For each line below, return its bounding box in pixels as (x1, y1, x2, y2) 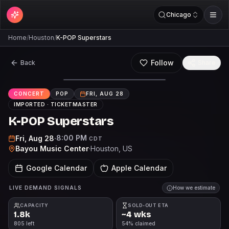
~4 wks (122, 210, 151, 219)
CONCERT (14, 90, 44, 97)
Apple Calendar (111, 164, 167, 172)
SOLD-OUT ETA (128, 202, 169, 208)
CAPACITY (20, 202, 49, 208)
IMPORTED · (14, 101, 51, 107)
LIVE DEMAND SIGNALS (9, 185, 82, 191)
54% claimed (122, 220, 155, 226)
